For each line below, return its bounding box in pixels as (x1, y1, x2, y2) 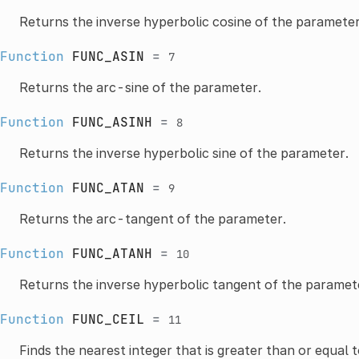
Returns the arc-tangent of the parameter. (18, 210, 286, 227)
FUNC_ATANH (71, 244, 152, 262)
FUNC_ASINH (71, 113, 152, 131)
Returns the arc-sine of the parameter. (18, 79, 261, 95)
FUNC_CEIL (71, 310, 144, 328)
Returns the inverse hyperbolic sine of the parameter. (18, 144, 349, 161)
